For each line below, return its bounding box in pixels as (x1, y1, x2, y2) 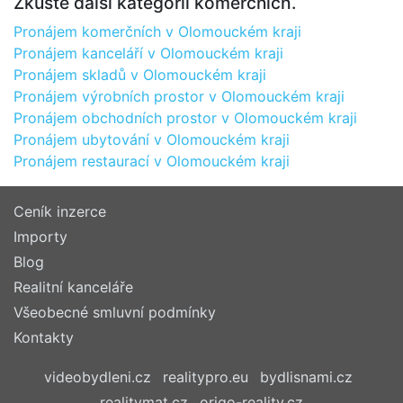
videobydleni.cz (43, 368, 151, 386)
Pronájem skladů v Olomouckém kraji (13, 65, 266, 84)
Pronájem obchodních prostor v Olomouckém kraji (13, 108, 357, 127)
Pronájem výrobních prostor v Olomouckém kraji (13, 86, 345, 105)
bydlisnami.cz (259, 368, 353, 386)
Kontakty (13, 328, 74, 346)
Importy (13, 228, 67, 246)
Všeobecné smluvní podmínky (13, 303, 216, 321)
